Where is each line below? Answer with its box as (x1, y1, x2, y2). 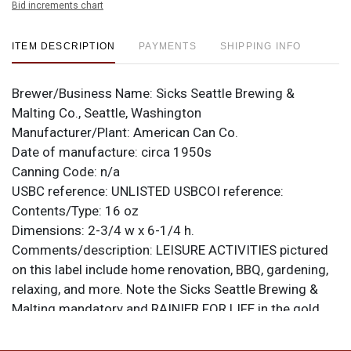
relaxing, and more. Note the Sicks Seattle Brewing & (12, 280, 318, 297)
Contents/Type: (12, 202, 105, 219)
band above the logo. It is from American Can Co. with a (12, 320, 338, 336)
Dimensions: (12, 222, 88, 238)
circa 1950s (141, 143, 212, 160)
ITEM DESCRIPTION (12, 40, 116, 52)
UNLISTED (111, 183, 174, 199)
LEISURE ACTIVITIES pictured (156, 241, 328, 258)
